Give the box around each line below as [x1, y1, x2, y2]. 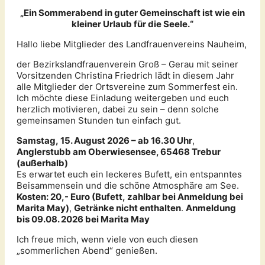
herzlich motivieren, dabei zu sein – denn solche [17, 104, 219, 115]
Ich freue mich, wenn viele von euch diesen [17, 234, 198, 245]
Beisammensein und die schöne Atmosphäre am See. [17, 180, 239, 192]
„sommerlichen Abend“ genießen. [17, 245, 157, 257]
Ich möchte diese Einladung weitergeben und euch [17, 92, 229, 104]
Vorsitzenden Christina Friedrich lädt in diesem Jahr [17, 70, 234, 82]
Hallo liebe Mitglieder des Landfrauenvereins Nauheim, [17, 38, 247, 50]
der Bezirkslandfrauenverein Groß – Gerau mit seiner [17, 59, 238, 70]
